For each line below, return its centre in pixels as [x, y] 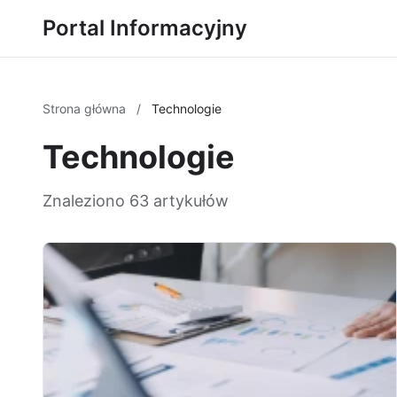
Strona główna [86, 109]
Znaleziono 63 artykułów [136, 201]
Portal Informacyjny [145, 28]
